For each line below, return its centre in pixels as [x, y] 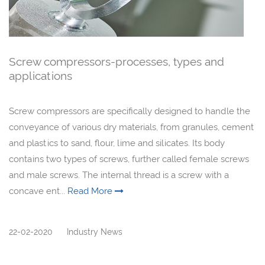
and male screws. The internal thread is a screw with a [119, 175]
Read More [91, 191]
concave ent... [38, 191]
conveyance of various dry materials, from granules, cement [131, 127]
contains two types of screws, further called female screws [129, 159]
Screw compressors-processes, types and [117, 61]
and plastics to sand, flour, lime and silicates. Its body [117, 143]
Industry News [95, 232]
